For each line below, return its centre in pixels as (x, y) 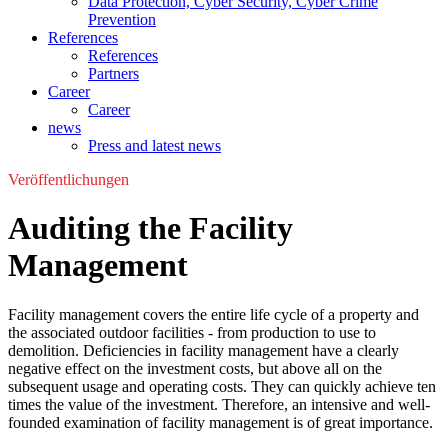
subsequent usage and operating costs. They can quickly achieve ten (222, 386)
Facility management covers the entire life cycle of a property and (213, 314)
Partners (113, 73)
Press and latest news (154, 145)
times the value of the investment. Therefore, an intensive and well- (219, 404)
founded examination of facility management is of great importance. (220, 422)
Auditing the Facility (150, 228)
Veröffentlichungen (68, 179)
